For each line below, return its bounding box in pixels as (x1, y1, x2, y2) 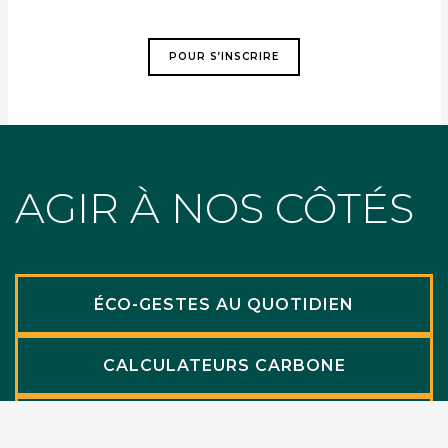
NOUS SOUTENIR (146, 416, 302, 436)
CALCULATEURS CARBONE (102, 355, 346, 375)
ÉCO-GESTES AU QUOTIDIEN (94, 294, 354, 314)
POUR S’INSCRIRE (169, 50, 279, 64)
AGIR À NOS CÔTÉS (15, 182, 414, 235)
